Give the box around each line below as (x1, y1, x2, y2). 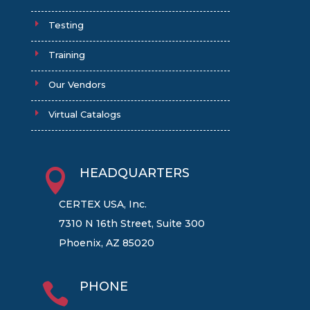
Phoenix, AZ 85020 (58, 236, 154, 249)
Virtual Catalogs (48, 108, 121, 120)
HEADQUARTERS (79, 165, 190, 181)
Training (48, 48, 85, 60)
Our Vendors (48, 78, 106, 90)
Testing (48, 19, 84, 30)
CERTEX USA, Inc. (58, 197, 147, 210)
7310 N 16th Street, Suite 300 (58, 217, 205, 230)
